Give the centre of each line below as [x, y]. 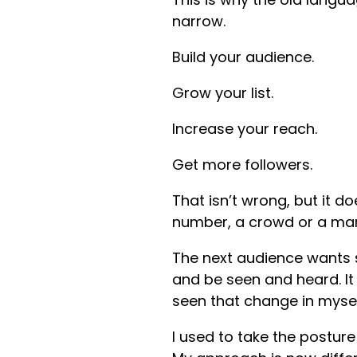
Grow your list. [222, 92]
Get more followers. [242, 164]
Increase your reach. [244, 128]
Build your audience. [243, 57]
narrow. [198, 21]
